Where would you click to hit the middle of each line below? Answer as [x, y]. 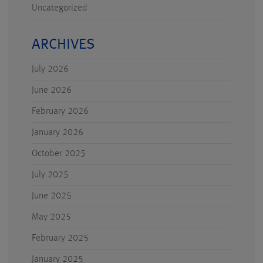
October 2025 [59, 154]
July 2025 [50, 175]
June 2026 [52, 90]
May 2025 [51, 217]
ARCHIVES [63, 45]
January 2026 [58, 133]
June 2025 [52, 196]
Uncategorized [60, 8]
